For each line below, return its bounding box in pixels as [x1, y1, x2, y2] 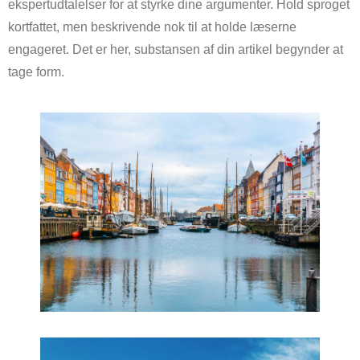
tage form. [8, 65, 64, 79]
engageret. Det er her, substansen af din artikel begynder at [8, 43, 343, 56]
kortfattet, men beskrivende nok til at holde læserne [8, 20, 297, 34]
